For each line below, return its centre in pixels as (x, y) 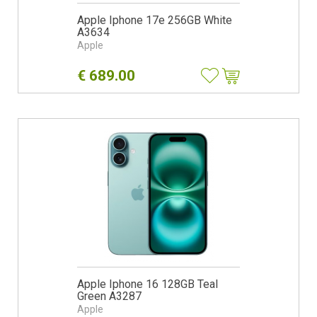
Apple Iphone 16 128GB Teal (148, 284)
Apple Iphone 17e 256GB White (155, 20)
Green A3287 (109, 296)
